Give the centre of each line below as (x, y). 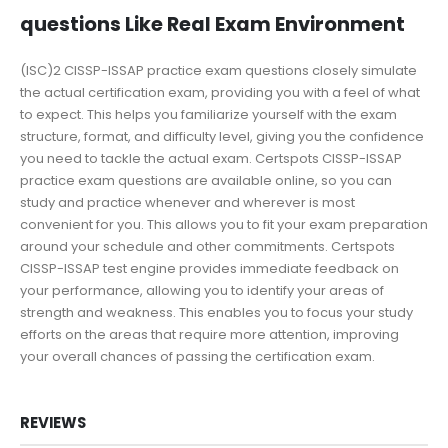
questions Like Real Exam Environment (212, 24)
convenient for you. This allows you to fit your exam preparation (224, 224)
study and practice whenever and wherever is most (187, 202)
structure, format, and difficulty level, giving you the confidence (222, 136)
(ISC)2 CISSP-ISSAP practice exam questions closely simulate (218, 70)
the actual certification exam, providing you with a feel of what (220, 92)
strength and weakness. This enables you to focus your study (216, 312)
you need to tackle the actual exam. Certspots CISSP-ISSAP (211, 158)
